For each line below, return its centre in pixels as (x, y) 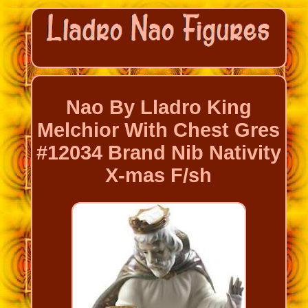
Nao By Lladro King (158, 108)
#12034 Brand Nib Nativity (158, 153)
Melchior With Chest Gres (159, 130)
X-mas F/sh (159, 176)
